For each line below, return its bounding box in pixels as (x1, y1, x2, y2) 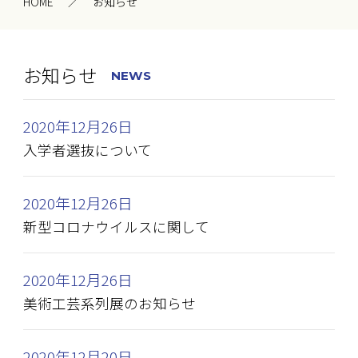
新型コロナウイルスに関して (23, 217, 210, 237)
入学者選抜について (23, 140, 153, 161)
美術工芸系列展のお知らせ (23, 293, 197, 314)
